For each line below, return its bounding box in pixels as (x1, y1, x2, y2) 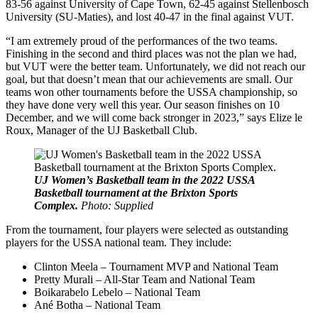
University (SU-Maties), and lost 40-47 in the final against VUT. (6, 11, 294, 23)
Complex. (34, 199, 78, 212)
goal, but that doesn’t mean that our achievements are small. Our (6, 73, 292, 86)
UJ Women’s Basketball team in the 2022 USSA (34, 174, 255, 187)
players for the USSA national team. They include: (6, 236, 231, 249)
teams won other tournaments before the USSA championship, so (6, 86, 297, 99)
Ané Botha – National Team (34, 299, 160, 312)
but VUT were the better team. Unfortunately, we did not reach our (6, 60, 305, 73)
